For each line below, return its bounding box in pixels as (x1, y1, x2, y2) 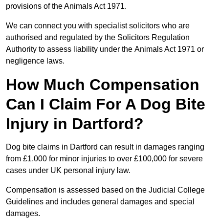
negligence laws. (6, 57, 65, 66)
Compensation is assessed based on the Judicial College (6, 186, 205, 195)
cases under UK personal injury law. (6, 166, 131, 175)
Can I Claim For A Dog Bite (6, 95, 205, 113)
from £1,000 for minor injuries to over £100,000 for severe (6, 154, 203, 163)
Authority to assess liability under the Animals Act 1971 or (6, 45, 204, 54)
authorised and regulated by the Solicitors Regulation (6, 33, 190, 42)
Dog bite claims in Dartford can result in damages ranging (6, 143, 204, 152)
